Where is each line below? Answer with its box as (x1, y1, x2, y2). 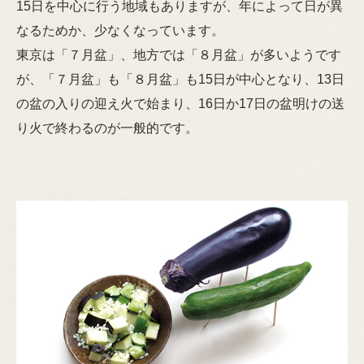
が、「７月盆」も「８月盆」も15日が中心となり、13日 (16, 72, 344, 87)
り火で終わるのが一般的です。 (16, 121, 198, 136)
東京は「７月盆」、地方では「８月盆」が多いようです (16, 48, 341, 63)
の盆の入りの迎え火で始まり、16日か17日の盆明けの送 (16, 97, 344, 111)
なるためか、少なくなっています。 (16, 24, 224, 38)
